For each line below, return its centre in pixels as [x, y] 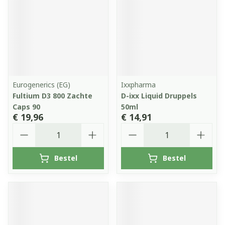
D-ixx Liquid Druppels [159, 96]
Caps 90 [26, 107]
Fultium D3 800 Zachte [52, 96]
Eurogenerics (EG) [41, 85]
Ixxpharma [138, 85]
